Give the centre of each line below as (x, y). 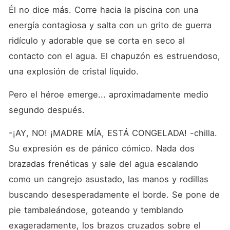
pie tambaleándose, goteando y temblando (96, 210)
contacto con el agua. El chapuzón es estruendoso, (114, 56)
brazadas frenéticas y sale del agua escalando (103, 164)
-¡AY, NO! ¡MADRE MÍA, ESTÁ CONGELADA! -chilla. (113, 133)
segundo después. (46, 110)
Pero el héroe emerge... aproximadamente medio (108, 94)
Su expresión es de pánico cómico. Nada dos (101, 148)
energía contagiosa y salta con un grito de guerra (110, 25)
